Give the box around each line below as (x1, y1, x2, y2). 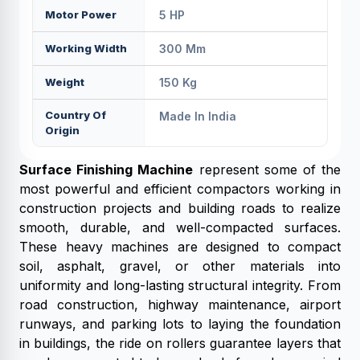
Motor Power (45, 8, 117, 21)
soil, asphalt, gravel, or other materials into (19, 258, 341, 274)
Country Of (45, 108, 106, 121)
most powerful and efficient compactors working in (19, 181, 341, 197)
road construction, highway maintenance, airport (19, 297, 341, 313)
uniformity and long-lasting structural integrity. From (19, 277, 341, 293)
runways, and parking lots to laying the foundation (19, 316, 341, 332)
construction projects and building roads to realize (19, 200, 341, 216)
